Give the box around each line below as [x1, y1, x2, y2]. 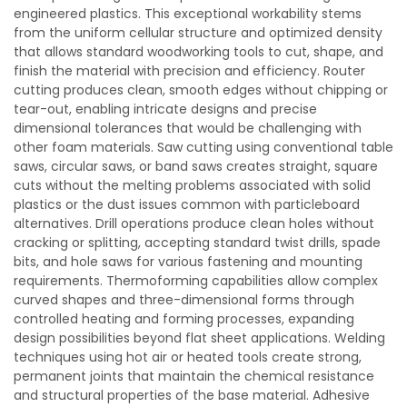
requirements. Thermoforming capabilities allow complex [14, 272, 378, 290]
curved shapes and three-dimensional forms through [14, 291, 354, 309]
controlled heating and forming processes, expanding [14, 310, 354, 328]
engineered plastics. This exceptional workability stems [14, 5, 362, 23]
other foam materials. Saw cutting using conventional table [14, 138, 393, 156]
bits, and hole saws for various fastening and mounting [14, 253, 362, 271]
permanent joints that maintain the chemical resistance [14, 367, 374, 385]
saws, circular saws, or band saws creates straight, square [14, 157, 378, 175]
